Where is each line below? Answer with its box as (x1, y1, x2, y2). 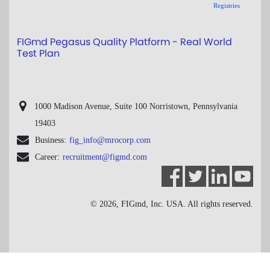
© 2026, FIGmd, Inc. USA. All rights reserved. (90, 199, 254, 209)
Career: (34, 152, 60, 162)
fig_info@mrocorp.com (69, 136, 151, 145)
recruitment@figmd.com (62, 152, 147, 162)
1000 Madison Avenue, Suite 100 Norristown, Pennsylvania (34, 102, 237, 111)
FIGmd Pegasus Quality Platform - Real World (16, 35, 232, 49)
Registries (213, 2, 240, 9)
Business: (34, 136, 66, 145)
